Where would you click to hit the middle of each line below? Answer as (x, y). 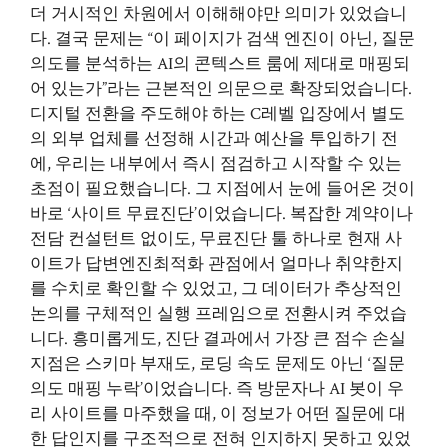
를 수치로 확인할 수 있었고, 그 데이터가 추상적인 (216, 288)
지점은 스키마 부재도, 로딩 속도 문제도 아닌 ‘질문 (217, 363)
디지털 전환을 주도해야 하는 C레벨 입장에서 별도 (217, 113)
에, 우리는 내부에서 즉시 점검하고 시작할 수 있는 (216, 163)
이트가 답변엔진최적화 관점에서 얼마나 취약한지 (216, 263)
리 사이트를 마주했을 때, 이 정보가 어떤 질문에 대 (218, 413)
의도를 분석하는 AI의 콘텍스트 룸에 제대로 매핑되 (220, 63)
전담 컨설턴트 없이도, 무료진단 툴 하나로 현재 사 (216, 238)
